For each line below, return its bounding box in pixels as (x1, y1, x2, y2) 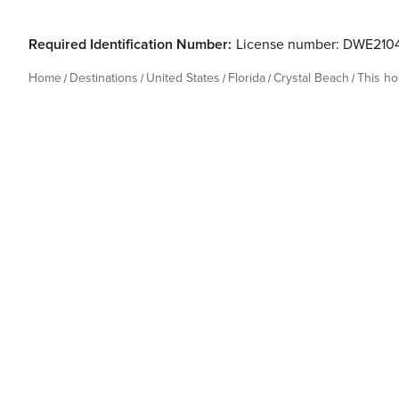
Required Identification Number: (28, 36, 232, 53)
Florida (228, 70, 265, 85)
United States (146, 70, 220, 85)
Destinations (69, 70, 138, 85)
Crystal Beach (273, 70, 349, 85)
